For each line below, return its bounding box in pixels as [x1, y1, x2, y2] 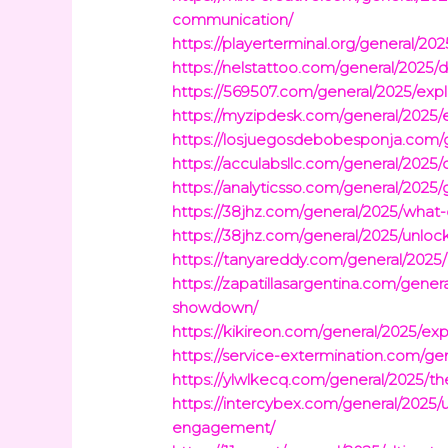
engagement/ [172, 418, 276, 438]
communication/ [172, 10, 294, 30]
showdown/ [172, 298, 259, 318]
